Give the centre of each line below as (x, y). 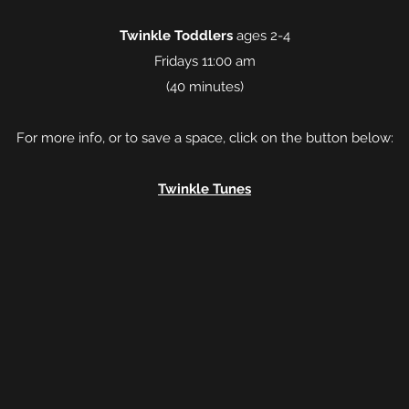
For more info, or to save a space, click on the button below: (204, 138)
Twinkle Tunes (204, 189)
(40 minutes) (204, 87)
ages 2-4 (261, 36)
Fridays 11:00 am (204, 61)
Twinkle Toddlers (176, 36)
